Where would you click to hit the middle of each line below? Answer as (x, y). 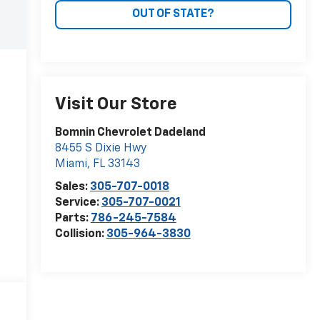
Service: (78, 203)
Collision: (80, 235)
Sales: (72, 187)
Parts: (72, 219)
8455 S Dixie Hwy (100, 149)
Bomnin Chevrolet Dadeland (130, 133)
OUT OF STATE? (173, 14)
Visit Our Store (116, 105)
